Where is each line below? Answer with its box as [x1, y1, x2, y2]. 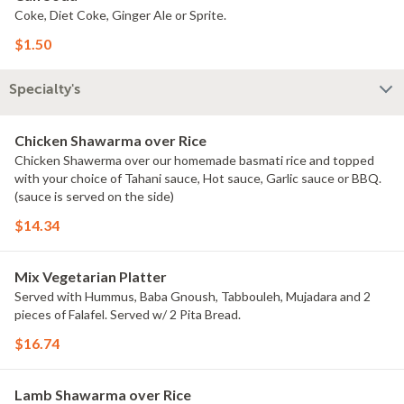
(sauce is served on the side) [14, 188, 174, 204]
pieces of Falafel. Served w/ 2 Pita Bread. [14, 307, 241, 322]
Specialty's [9, 81, 80, 97]
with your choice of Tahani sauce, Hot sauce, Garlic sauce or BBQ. [14, 170, 381, 186]
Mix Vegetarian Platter [14, 268, 167, 285]
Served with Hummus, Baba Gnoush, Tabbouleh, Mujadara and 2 [14, 289, 371, 304]
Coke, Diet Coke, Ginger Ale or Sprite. [14, 7, 226, 23]
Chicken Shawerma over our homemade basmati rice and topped [14, 152, 374, 168]
